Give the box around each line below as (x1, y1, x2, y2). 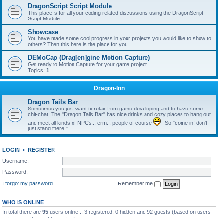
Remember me (118, 180, 154, 186)
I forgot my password (2, 180, 53, 186)
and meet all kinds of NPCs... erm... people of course (28, 120, 153, 126)
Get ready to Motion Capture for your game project (28, 61, 147, 67)
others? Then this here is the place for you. (28, 41, 129, 47)
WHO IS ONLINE (2, 199, 44, 205)
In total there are (2, 208, 42, 215)
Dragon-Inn (93, 85, 125, 91)
